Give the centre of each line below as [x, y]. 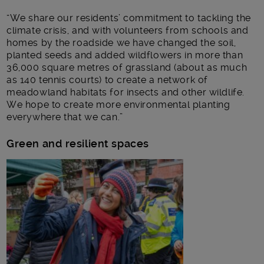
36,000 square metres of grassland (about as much [127, 67]
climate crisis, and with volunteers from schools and [128, 30]
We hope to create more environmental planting [118, 104]
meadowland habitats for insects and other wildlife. [126, 92]
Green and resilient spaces [78, 143]
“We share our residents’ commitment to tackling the [129, 18]
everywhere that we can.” [65, 117]
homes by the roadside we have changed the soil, [121, 42]
